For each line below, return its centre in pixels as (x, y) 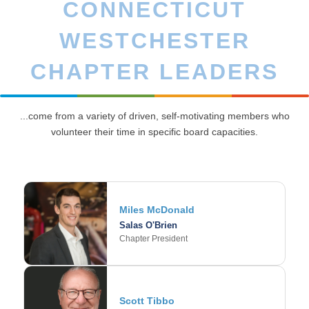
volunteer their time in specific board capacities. (154, 132)
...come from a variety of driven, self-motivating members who (154, 116)
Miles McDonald (157, 209)
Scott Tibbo (147, 300)
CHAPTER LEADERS (154, 72)
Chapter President (153, 238)
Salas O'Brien (148, 225)
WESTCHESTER (154, 41)
